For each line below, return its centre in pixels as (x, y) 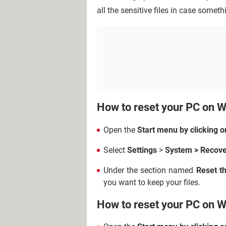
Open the (120, 130)
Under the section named (150, 170)
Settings (143, 150)
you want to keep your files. (152, 182)
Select (115, 150)
